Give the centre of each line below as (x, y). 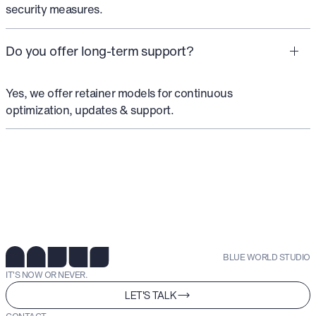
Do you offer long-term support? (100, 51)
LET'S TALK (151, 295)
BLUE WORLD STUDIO (267, 257)
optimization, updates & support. (90, 110)
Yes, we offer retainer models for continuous (119, 93)
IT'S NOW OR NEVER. (47, 275)
